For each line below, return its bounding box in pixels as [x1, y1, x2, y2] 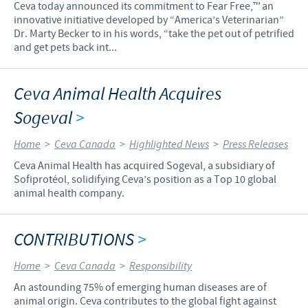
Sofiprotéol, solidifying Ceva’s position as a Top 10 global [14, 172, 276, 186]
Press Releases [223, 137, 288, 152]
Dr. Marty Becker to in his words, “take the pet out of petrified [14, 26, 294, 41]
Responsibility [129, 258, 192, 274]
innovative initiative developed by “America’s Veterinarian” [14, 12, 284, 27]
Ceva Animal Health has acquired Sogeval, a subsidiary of [14, 158, 275, 173]
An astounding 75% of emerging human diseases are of [14, 280, 267, 294]
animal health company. [14, 186, 124, 200]
